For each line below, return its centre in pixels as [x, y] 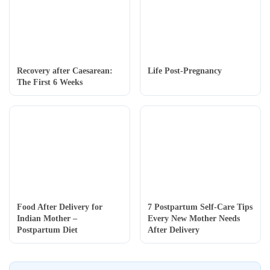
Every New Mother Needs [194, 219]
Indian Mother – [47, 219]
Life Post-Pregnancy [185, 71]
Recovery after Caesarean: [65, 71]
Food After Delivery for [60, 207]
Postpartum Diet [47, 230]
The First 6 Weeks [50, 83]
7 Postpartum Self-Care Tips [200, 207]
